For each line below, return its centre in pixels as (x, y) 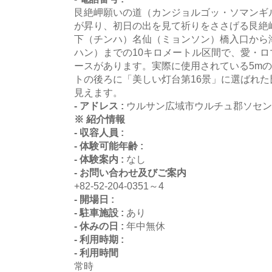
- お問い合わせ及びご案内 (130, 172)
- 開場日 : (94, 199)
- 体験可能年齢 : (109, 145)
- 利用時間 (96, 252)
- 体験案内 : (100, 159)
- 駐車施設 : (100, 212)
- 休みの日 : (100, 226)
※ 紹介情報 (100, 119)
